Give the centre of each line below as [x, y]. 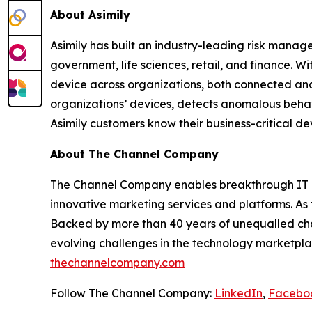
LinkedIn [239, 293]
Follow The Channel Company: [132, 293]
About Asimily [90, 14]
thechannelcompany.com [117, 262]
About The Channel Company [134, 154]
